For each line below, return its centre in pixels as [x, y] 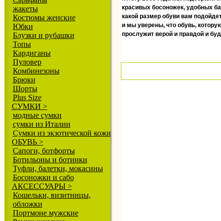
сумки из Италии [41, 124]
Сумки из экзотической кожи [62, 133]
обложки [27, 204]
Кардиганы [32, 53]
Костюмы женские [44, 18]
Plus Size [27, 97]
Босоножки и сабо [43, 177]
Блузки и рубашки [43, 35]
